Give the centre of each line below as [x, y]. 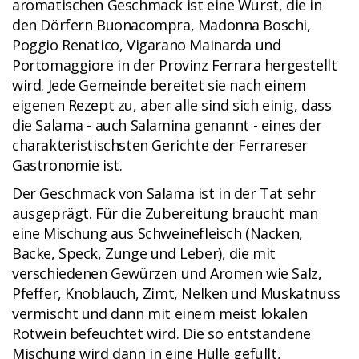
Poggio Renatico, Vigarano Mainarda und [147, 45]
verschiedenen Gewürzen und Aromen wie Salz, [167, 274]
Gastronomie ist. [67, 165]
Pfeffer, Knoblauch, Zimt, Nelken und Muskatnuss [176, 294]
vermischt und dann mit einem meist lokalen [160, 314]
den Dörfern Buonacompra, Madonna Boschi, [161, 25]
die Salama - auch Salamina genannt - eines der [167, 125]
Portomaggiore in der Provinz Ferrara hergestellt [175, 65]
